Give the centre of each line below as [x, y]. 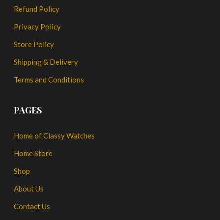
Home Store [33, 153]
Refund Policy [37, 9]
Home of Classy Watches [55, 135]
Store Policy [34, 44]
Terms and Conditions [49, 79]
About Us [29, 188]
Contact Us [32, 206]
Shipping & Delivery [46, 62]
